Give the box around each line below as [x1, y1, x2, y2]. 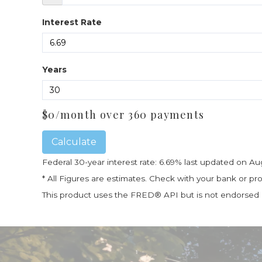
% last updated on [175, 157, 249, 167]
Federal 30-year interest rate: [42, 157, 159, 167]
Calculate [51, 136, 96, 147]
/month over [55, 108, 129, 122]
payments [147, 108, 205, 122]
